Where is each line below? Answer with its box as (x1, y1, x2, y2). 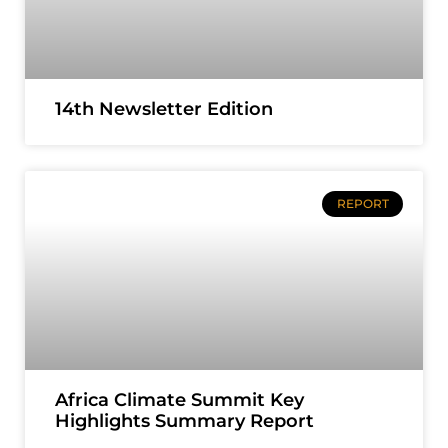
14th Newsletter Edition (55, 98, 273, 120)
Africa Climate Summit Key (55, 389, 304, 411)
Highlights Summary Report (55, 410, 314, 432)
